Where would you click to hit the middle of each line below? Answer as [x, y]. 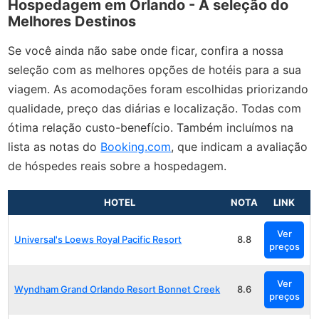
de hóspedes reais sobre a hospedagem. [117, 166]
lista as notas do [54, 147]
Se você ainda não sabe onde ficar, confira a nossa [146, 51]
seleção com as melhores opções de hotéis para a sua [155, 70]
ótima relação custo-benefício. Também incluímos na [151, 128]
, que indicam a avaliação [240, 147]
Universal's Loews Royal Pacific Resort [98, 240]
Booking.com [136, 147]
